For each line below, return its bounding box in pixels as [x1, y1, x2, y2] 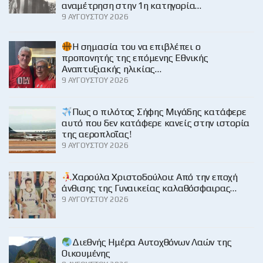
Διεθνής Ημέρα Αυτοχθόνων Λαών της [72, 236, 232, 248]
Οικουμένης [62, 247, 110, 259]
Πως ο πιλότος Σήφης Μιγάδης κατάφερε [72, 106, 247, 117]
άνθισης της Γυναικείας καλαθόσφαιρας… [62, 182, 237, 194]
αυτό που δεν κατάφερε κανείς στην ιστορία [62, 117, 250, 129]
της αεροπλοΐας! [62, 128, 131, 140]
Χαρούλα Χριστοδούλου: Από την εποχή [72, 171, 238, 183]
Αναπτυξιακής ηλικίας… [62, 63, 161, 75]
